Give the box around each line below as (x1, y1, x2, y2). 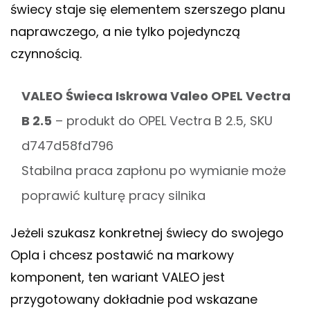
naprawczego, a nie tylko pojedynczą (10, 23, 240, 41)
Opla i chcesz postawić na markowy (10, 246, 234, 264)
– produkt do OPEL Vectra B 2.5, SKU (52, 112, 273, 130)
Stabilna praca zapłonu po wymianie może (21, 162, 286, 180)
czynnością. (10, 45, 82, 63)
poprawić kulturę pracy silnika (21, 187, 206, 205)
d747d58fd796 (21, 137, 113, 155)
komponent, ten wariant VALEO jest (10, 268, 225, 286)
